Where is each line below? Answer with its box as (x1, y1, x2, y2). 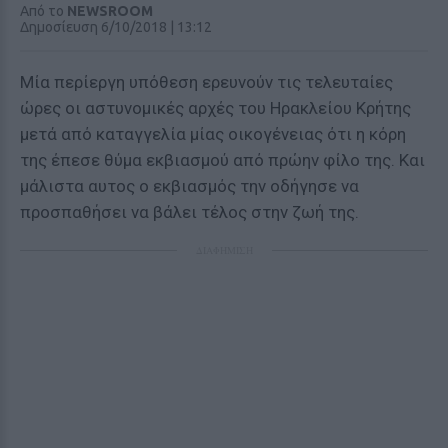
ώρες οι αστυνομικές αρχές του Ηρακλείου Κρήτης (20, 98, 411, 118)
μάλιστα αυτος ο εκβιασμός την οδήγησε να (20, 176, 359, 196)
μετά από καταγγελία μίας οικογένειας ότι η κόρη (20, 124, 406, 144)
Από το (20, 3, 67, 19)
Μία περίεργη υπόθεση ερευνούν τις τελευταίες (20, 72, 393, 92)
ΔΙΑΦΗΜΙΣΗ (195, 243, 253, 257)
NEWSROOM (67, 3, 153, 19)
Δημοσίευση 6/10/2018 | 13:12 (20, 19, 212, 35)
